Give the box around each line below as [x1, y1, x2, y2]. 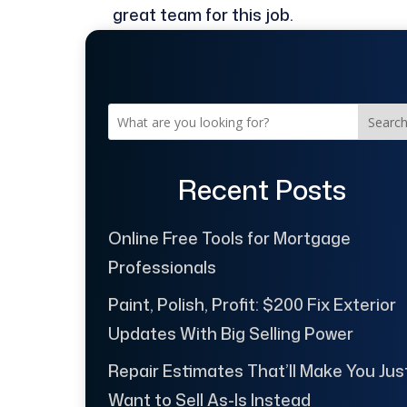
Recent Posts [178, 169, 347, 209]
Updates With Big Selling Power [107, 321, 353, 345]
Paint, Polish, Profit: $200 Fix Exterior [107, 292, 396, 316]
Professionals [107, 254, 216, 279]
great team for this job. [113, 3, 294, 27]
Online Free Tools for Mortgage [107, 225, 351, 250]
